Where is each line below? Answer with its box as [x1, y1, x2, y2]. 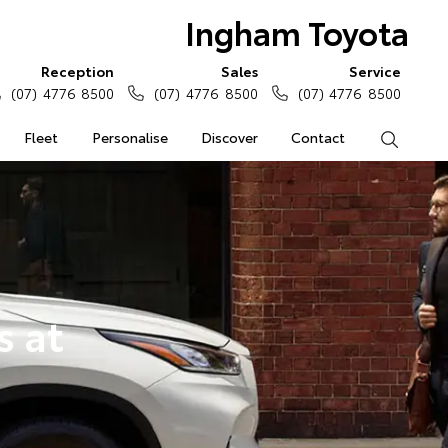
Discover [200, 127, 258, 147]
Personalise [91, 127, 168, 147]
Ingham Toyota [184, 9, 409, 54]
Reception [41, 61, 115, 81]
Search [398, 127, 443, 147]
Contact [291, 127, 346, 147]
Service [349, 61, 401, 81]
